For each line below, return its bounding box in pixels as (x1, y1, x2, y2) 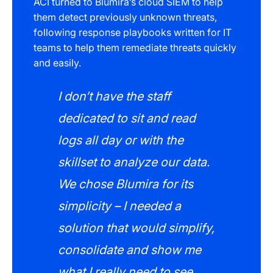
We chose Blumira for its (58, 177, 193, 191)
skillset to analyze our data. (58, 155, 210, 169)
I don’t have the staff (58, 89, 171, 104)
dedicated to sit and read (58, 111, 196, 126)
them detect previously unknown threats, (34, 11, 217, 23)
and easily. (34, 57, 81, 69)
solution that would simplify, (58, 221, 214, 235)
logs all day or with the (58, 133, 183, 147)
